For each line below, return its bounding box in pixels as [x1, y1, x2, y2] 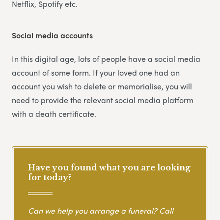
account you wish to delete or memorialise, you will [12, 80, 192, 92]
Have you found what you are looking [28, 162, 191, 172]
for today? [28, 172, 72, 182]
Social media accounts [12, 29, 93, 41]
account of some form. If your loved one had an [12, 66, 180, 78]
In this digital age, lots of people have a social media [12, 53, 200, 64]
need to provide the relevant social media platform [12, 94, 193, 106]
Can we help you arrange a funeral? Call [28, 205, 173, 217]
